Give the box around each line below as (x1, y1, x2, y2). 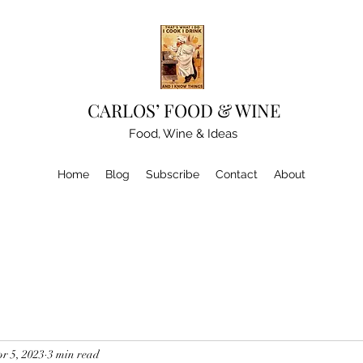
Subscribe (146, 168, 199, 181)
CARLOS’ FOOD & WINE (88, 98, 281, 122)
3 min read (48, 347, 100, 361)
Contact (216, 168, 258, 181)
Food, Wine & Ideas (129, 126, 238, 141)
